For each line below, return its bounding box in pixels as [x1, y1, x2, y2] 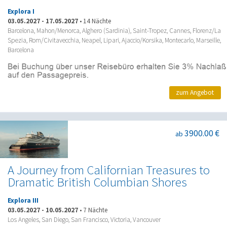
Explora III [8, 196, 39, 205]
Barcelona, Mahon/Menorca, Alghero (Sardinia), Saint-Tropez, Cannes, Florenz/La [8, 26, 221, 35]
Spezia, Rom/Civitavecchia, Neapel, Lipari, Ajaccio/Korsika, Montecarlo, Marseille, [8, 35, 221, 45]
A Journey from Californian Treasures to [8, 162, 210, 178]
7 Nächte [83, 206, 107, 215]
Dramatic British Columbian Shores [8, 174, 187, 191]
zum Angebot [176, 88, 214, 97]
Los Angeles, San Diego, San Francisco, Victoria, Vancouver [8, 215, 161, 224]
